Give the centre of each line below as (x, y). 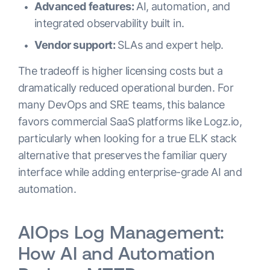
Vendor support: (76, 45)
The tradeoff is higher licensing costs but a (121, 71)
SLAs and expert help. (171, 45)
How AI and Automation (117, 253)
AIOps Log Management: (121, 232)
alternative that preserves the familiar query (123, 155)
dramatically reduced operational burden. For (126, 88)
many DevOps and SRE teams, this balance (121, 105)
